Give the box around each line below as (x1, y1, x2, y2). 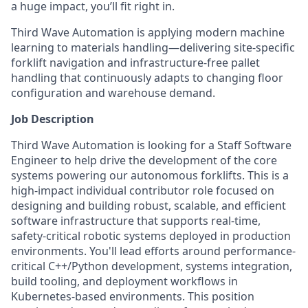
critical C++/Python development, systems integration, (11, 258, 292, 274)
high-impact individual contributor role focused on (11, 183, 274, 198)
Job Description (11, 111, 94, 126)
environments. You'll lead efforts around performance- (11, 243, 296, 258)
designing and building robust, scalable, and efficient (11, 198, 286, 213)
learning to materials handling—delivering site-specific (11, 40, 295, 55)
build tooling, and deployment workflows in (11, 274, 238, 289)
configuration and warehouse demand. (11, 85, 215, 100)
